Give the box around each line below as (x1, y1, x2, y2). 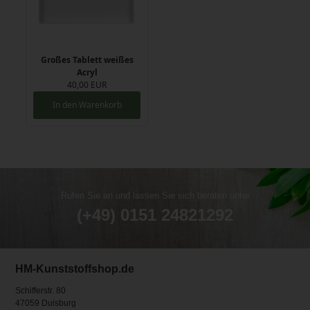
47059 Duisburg (15, 298, 77, 309)
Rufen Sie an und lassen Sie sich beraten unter (60, 190, 250, 201)
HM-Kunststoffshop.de (15, 263, 135, 275)
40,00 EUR (67, 79, 107, 91)
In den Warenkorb (52, 99, 122, 111)
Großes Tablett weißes (40, 54, 134, 66)
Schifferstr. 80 (15, 286, 66, 296)
